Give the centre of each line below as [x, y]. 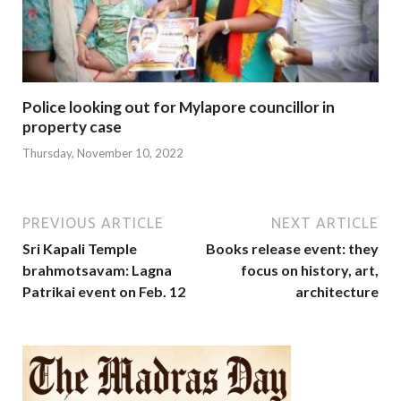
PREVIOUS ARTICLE [93, 222]
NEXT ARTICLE [325, 222]
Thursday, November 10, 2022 [103, 153]
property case [72, 127]
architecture [337, 291]
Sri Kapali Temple [80, 248]
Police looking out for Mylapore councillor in [179, 107]
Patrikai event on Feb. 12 [104, 291]
